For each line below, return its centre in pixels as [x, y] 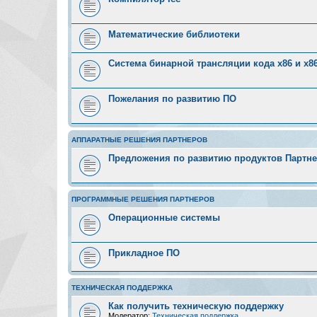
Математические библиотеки [174, 34]
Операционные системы [164, 218]
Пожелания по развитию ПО [172, 99]
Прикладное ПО [144, 253]
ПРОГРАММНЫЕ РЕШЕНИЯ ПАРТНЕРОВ [143, 199]
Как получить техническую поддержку [196, 306]
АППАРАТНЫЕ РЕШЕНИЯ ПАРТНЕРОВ [139, 140]
